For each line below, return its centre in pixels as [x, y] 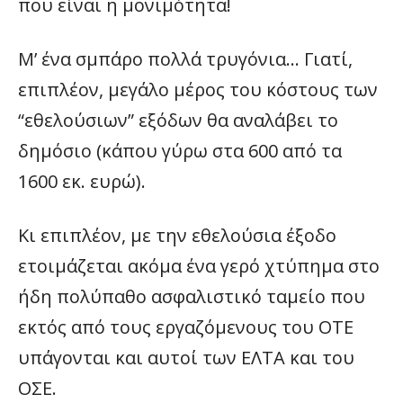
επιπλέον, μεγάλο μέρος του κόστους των [198, 90]
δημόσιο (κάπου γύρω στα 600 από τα [180, 151]
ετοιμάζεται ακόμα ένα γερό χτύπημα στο [199, 266]
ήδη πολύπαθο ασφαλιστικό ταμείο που [192, 296]
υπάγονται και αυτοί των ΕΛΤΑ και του [186, 358]
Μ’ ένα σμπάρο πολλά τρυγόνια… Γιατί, [185, 59]
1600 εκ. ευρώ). [82, 181]
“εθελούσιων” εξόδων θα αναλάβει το [178, 120]
